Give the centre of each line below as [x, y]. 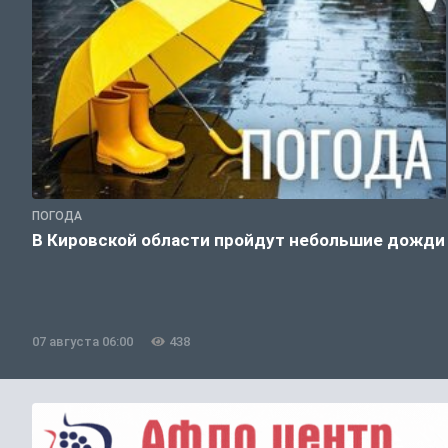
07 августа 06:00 [82, 342]
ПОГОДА [57, 216]
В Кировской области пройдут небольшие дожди [238, 240]
